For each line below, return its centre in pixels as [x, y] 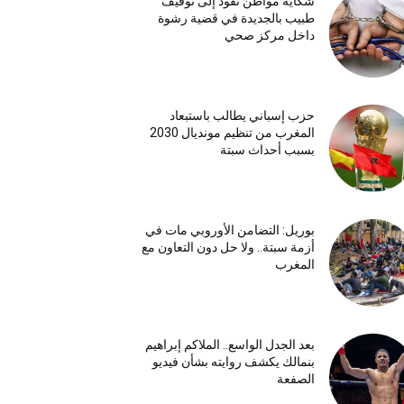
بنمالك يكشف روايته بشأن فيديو [233, 362]
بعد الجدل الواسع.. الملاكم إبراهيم [230, 345]
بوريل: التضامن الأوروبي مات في [230, 230]
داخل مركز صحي [269, 35]
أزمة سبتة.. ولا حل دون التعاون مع [228, 248]
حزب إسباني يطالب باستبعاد [242, 115]
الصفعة [295, 379]
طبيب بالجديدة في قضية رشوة [236, 18]
